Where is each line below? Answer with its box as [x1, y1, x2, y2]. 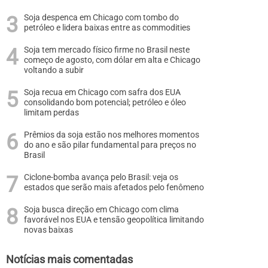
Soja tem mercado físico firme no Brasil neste [24, 45, 190, 55]
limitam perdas [24, 108, 79, 118]
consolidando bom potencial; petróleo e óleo [24, 98, 186, 108]
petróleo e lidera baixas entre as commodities [24, 23, 190, 33]
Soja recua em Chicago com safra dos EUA [24, 87, 181, 98]
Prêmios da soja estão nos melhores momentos [24, 130, 199, 140]
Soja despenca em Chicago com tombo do [24, 13, 179, 23]
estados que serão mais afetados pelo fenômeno [24, 182, 204, 193]
